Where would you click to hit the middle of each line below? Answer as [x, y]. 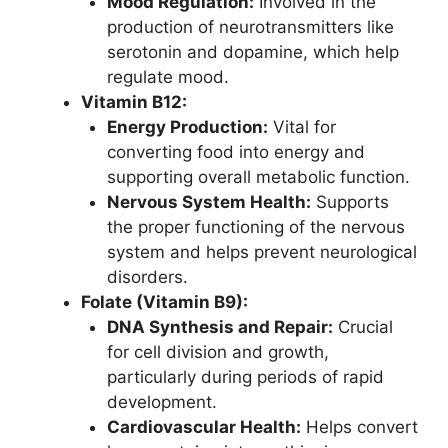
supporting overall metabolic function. [258, 177]
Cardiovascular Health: [203, 427]
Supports [349, 202]
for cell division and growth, [217, 352]
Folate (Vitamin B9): [164, 302]
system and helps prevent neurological [261, 252]
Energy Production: [187, 127]
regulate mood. [167, 77]
